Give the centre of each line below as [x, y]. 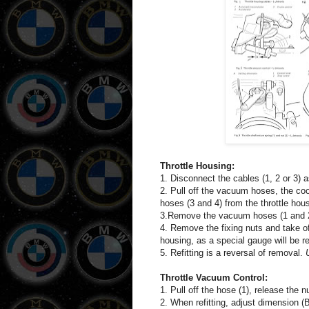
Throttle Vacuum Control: [214, 277]
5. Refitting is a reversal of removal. [233, 252]
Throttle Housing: [197, 166]
